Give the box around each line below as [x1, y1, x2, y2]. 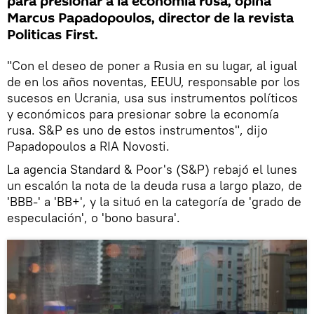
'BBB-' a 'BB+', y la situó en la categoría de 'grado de [7, 193, 301, 210]
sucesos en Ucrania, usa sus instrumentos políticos [7, 89, 298, 106]
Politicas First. [7, 25, 98, 45]
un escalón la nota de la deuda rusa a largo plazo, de [7, 177, 302, 193]
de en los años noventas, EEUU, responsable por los [7, 73, 300, 90]
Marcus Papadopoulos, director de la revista [7, 8, 294, 28]
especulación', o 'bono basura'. [7, 209, 180, 226]
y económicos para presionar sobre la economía [7, 105, 279, 122]
